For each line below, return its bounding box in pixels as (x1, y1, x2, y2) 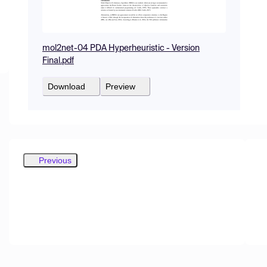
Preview (105, 81, 135, 91)
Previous (39, 155, 72, 165)
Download (48, 81, 85, 91)
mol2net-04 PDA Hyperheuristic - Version (42, 44, 200, 52)
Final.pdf (42, 56, 74, 65)
